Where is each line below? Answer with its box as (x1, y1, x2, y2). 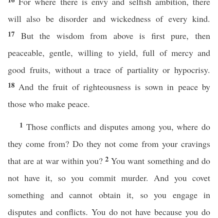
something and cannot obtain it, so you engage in (8, 189, 210, 200)
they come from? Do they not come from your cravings (8, 138, 210, 149)
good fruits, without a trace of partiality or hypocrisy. (8, 64, 210, 75)
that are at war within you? (8, 155, 106, 166)
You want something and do (111, 155, 211, 166)
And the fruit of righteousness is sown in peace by (18, 81, 211, 92)
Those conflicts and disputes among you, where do (26, 121, 210, 132)
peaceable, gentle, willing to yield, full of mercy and (8, 47, 210, 58)
